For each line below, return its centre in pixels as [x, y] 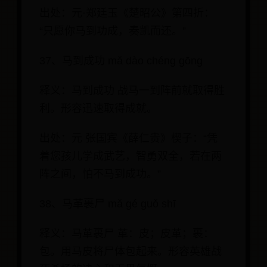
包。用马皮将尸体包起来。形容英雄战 [131, 252]
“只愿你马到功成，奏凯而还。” [113, 31]
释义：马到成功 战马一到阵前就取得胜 [132, 91]
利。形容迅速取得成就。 [98, 109]
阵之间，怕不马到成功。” [100, 174]
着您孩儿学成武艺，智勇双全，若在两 [131, 156]
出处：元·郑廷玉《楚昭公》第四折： [127, 13]
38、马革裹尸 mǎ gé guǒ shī [108, 204]
